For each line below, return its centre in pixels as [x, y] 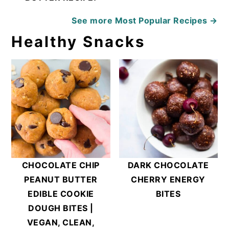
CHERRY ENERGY [168, 180]
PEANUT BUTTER [61, 180]
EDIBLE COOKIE [61, 194]
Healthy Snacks [78, 42]
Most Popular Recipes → [166, 21]
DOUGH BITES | [61, 208]
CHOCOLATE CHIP [61, 165]
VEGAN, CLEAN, [61, 223]
